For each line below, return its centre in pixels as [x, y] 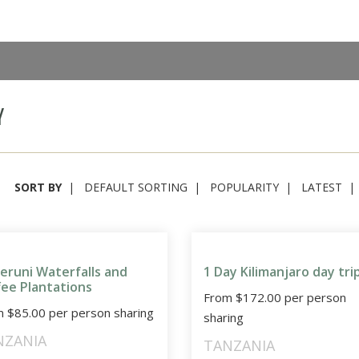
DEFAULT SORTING [136, 188]
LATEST [322, 188]
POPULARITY [244, 188]
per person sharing [100, 313]
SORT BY [38, 188]
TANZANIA [239, 346]
